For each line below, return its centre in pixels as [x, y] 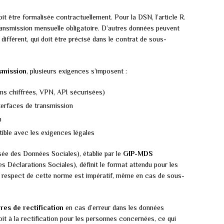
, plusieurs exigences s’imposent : [77, 71]
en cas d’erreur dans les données [114, 208]
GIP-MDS [138, 154]
